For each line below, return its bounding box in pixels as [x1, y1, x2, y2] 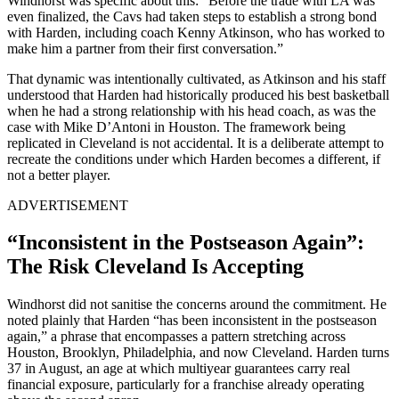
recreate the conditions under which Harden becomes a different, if [7, 151, 380, 167]
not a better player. [7, 167, 110, 183]
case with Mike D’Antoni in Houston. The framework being [7, 118, 346, 134]
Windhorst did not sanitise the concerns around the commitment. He [7, 296, 387, 312]
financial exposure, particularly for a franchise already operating [7, 376, 364, 392]
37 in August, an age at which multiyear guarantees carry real [7, 360, 350, 376]
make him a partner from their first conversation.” [7, 40, 283, 56]
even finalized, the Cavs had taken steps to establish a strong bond [7, 8, 377, 24]
